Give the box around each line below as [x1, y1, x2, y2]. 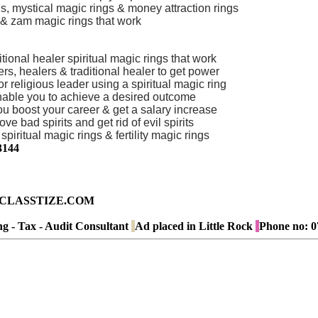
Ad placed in [135, 220, 196, 233]
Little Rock [196, 220, 256, 233]
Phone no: [259, 220, 308, 233]
